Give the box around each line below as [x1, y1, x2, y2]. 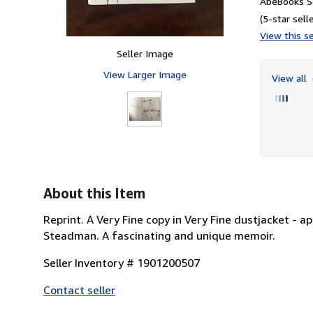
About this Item [43, 184, 145, 201]
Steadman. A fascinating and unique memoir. [43, 228, 275, 242]
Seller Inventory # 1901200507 [43, 255, 200, 270]
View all [272, 71, 310, 84]
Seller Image [116, 47, 173, 59]
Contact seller [43, 282, 115, 297]
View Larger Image [103, 68, 187, 80]
